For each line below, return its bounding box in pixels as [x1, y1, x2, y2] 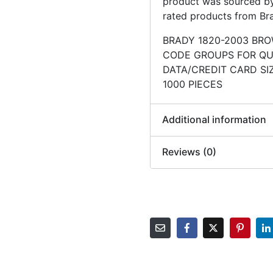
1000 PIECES [163, 78, 222, 91]
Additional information [162, 113, 267, 126]
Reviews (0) [162, 146, 217, 158]
